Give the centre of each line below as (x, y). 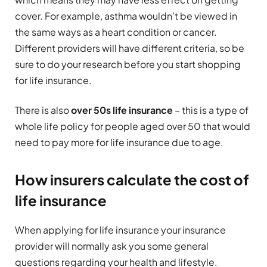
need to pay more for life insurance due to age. (119, 142)
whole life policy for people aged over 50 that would (133, 126)
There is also (43, 110)
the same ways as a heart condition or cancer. (116, 32)
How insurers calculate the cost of (132, 179)
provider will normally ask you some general (112, 246)
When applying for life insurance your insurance (120, 229)
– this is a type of (211, 110)
